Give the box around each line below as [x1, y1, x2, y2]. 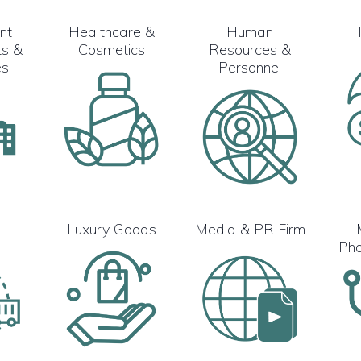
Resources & [209, 39, 291, 59]
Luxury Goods [66, 219, 156, 239]
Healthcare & [68, 22, 155, 41]
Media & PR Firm [194, 219, 305, 239]
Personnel [218, 57, 282, 77]
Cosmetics [77, 39, 145, 59]
